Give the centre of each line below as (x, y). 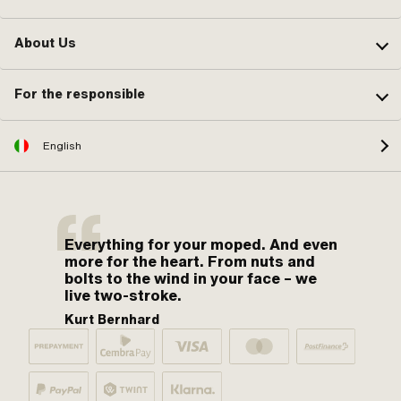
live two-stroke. (123, 295)
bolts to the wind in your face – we (191, 278)
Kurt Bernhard (112, 319)
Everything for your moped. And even (201, 244)
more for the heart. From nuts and (190, 261)
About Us (45, 43)
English (62, 145)
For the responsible (80, 94)
